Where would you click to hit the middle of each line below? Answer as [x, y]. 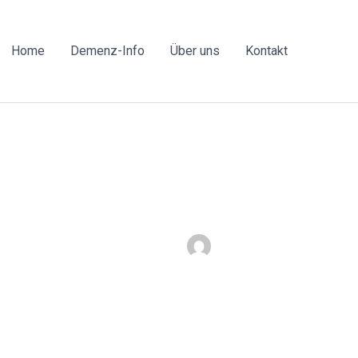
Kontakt [267, 51]
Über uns [195, 51]
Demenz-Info [107, 51]
